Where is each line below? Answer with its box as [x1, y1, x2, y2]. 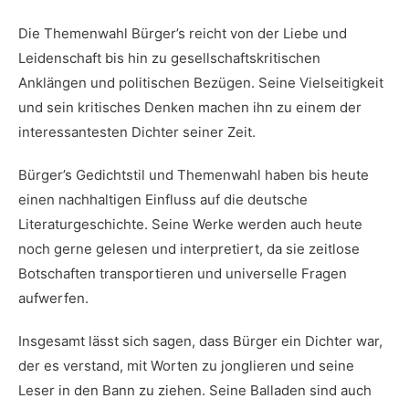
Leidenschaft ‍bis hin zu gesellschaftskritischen [18, 49, 320, 67]
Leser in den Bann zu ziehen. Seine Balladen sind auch [18, 382, 372, 399]
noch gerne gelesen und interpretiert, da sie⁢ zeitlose [18, 240, 360, 257]
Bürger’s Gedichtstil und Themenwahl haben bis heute [18, 166, 369, 184]
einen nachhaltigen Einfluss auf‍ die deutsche [18, 191, 308, 208]
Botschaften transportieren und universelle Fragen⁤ [18, 265, 347, 282]
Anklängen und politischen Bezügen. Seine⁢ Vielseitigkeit [18, 74, 383, 91]
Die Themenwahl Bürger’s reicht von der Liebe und [18, 25, 347, 42]
